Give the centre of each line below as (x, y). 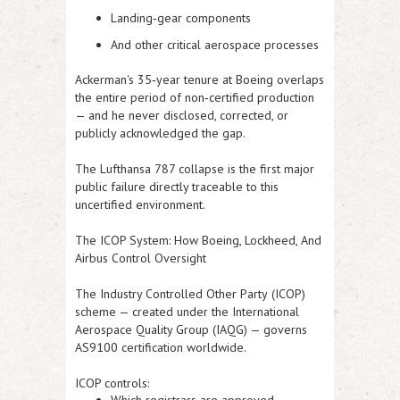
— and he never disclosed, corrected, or (182, 116)
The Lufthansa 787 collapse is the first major (195, 169)
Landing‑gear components (181, 18)
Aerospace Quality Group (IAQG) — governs (191, 330)
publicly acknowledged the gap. (160, 133)
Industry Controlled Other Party (184, 294)
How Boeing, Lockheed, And (246, 241)
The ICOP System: (123, 241)
